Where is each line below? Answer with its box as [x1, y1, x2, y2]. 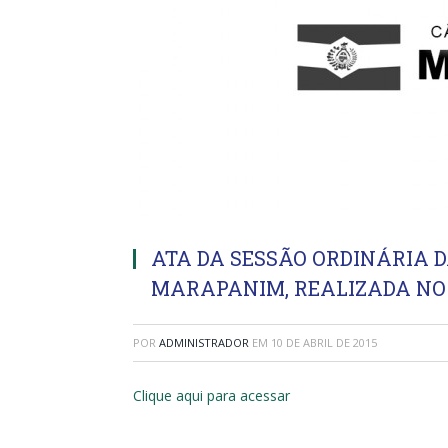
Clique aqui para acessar [133, 386, 290, 405]
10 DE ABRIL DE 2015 [271, 335, 377, 350]
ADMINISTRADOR [159, 335, 249, 350]
